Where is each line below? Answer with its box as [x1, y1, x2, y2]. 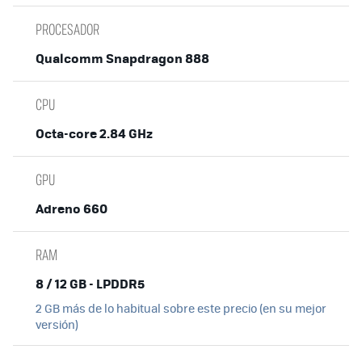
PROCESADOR [36, 19, 99, 40]
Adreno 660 [36, 199, 107, 218]
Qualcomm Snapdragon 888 [36, 48, 209, 68]
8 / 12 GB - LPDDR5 [36, 274, 145, 293]
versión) [36, 316, 78, 333]
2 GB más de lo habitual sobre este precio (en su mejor [36, 300, 326, 317]
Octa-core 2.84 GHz [36, 124, 153, 143]
